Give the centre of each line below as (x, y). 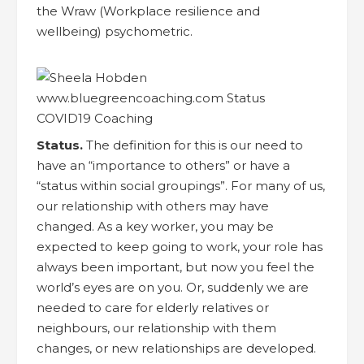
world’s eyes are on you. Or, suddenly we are (173, 287)
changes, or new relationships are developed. (176, 348)
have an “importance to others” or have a (163, 165)
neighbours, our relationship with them (156, 327)
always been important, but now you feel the (175, 266)
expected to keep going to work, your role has (180, 246)
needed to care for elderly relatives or (153, 307)
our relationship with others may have (153, 206)
